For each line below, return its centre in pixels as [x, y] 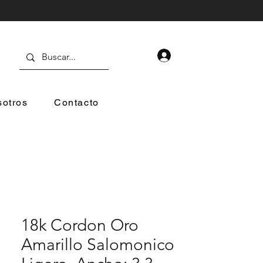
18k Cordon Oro [80, 225]
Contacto [76, 102]
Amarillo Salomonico [98, 245]
